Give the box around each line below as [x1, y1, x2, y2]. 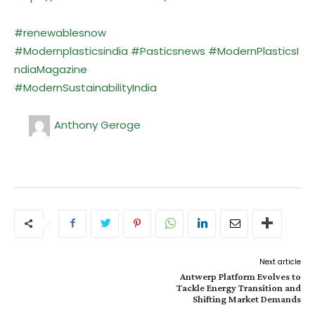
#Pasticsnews [131, 43, 208, 58]
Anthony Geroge [54, 117, 141, 132]
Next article [259, 256, 301, 267]
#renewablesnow [14, 25, 106, 40]
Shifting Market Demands [192, 292, 301, 304]
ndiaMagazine [14, 61, 87, 77]
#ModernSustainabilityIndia [14, 79, 157, 95]
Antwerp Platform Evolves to [179, 270, 301, 282]
